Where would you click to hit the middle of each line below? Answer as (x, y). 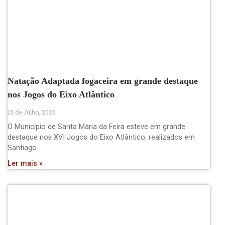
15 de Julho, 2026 (31, 112)
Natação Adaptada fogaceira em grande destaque (103, 81)
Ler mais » (25, 163)
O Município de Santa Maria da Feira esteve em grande (96, 127)
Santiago (22, 148)
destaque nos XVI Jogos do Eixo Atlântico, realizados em (101, 137)
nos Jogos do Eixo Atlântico (61, 94)
